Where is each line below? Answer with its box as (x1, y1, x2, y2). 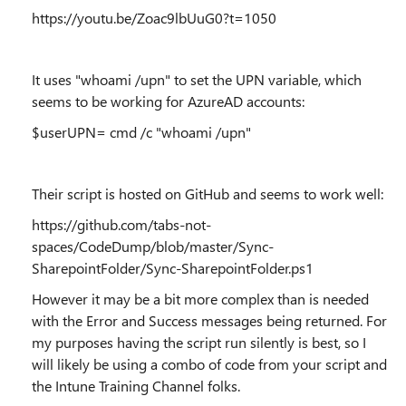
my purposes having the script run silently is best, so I (32, 333, 366, 352)
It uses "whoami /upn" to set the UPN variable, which (32, 70, 362, 89)
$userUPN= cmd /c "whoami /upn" (32, 122, 251, 141)
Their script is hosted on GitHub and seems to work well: (32, 184, 383, 203)
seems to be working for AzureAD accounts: (32, 92, 304, 111)
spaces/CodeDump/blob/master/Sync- (32, 237, 274, 256)
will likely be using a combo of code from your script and (32, 354, 387, 373)
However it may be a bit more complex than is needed (32, 289, 369, 308)
